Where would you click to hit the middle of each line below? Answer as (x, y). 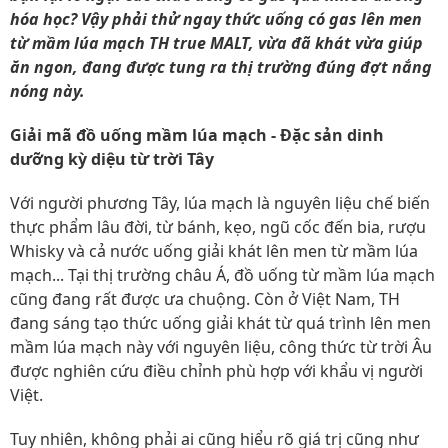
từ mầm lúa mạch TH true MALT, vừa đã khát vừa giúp (216, 43)
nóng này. (47, 91)
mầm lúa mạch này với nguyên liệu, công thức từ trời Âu (221, 347)
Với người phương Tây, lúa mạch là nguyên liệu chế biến (220, 203)
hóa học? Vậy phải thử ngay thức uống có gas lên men (216, 19)
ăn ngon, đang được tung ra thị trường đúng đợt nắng (221, 67)
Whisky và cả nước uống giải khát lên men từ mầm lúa (214, 251)
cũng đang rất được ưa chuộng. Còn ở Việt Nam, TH (205, 299)
